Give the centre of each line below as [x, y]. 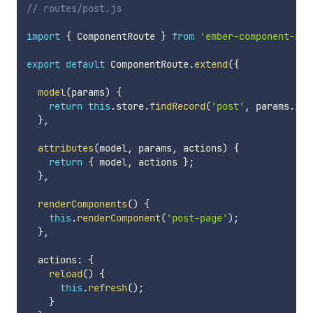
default [85, 65]
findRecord [177, 107]
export [43, 65]
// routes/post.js [74, 9]
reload [65, 274]
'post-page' [197, 218]
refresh [107, 288]
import [43, 37]
